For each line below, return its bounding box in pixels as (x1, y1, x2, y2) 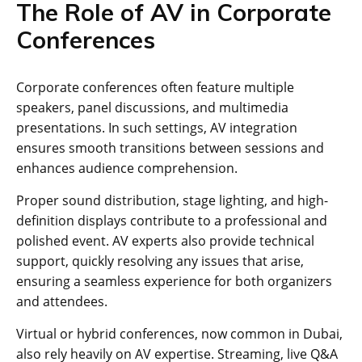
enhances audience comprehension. (16, 158, 238, 177)
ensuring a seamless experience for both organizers (16, 271, 332, 290)
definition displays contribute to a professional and (16, 211, 327, 229)
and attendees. (16, 292, 107, 310)
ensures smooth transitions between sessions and (16, 138, 324, 157)
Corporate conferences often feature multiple (16, 78, 294, 96)
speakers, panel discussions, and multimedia (16, 98, 288, 116)
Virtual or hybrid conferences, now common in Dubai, (16, 324, 343, 343)
